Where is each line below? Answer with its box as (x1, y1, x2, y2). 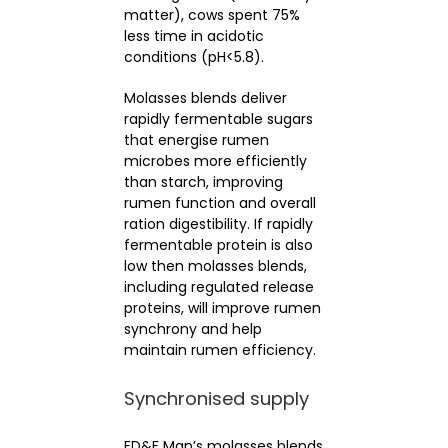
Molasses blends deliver (123, 87, 287, 108)
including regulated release (123, 276, 314, 297)
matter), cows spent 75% (123, 4, 300, 25)
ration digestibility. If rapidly (123, 213, 313, 234)
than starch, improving (123, 171, 283, 192)
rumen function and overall (123, 192, 316, 213)
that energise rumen (123, 129, 269, 150)
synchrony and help (123, 318, 262, 339)
